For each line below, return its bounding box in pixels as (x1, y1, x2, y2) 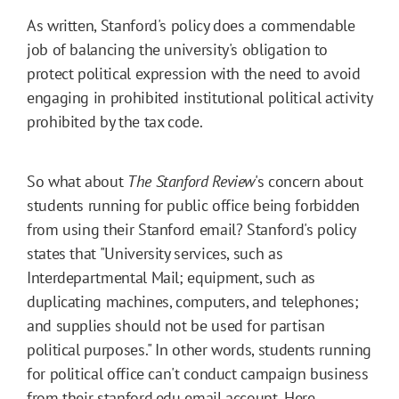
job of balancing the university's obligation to (27, 39, 329, 61)
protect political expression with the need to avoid (27, 63, 361, 85)
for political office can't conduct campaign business (27, 363, 369, 385)
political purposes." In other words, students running (27, 339, 371, 361)
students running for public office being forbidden (27, 195, 361, 216)
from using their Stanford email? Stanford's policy (27, 219, 356, 240)
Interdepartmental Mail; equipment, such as (27, 267, 315, 289)
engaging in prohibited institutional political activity (27, 87, 372, 109)
